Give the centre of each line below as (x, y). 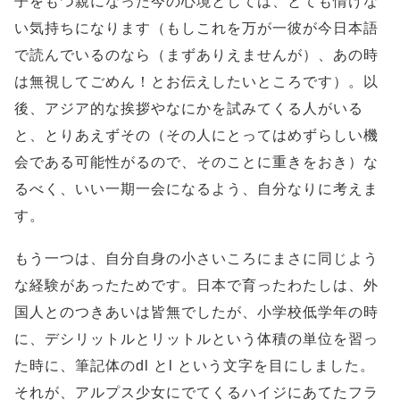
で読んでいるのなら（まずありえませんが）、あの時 (196, 55)
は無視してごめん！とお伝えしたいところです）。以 (196, 82)
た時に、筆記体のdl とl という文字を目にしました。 (195, 366)
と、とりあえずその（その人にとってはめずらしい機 (196, 136)
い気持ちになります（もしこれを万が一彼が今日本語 (196, 29)
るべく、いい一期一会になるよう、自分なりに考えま (196, 189)
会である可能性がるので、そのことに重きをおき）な (196, 162)
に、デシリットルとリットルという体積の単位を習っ (196, 339)
